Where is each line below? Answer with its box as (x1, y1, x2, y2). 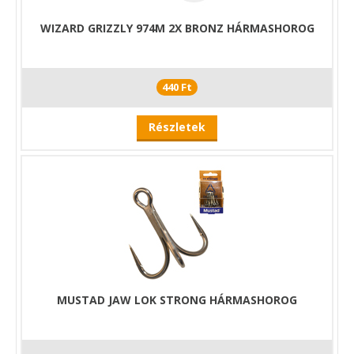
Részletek (149, 119, 205, 135)
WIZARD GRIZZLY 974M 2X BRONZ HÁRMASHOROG (40, 21, 314, 36)
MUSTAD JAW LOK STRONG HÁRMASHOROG (57, 292, 297, 308)
